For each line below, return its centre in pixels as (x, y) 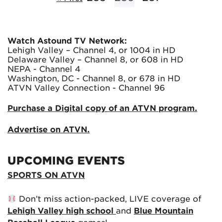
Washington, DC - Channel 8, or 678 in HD (94, 78)
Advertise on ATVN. (49, 129)
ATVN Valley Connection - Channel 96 (86, 87)
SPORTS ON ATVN (46, 174)
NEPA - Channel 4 (44, 68)
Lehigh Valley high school (62, 210)
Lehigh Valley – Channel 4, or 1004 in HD (91, 50)
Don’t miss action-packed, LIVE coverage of (109, 198)
